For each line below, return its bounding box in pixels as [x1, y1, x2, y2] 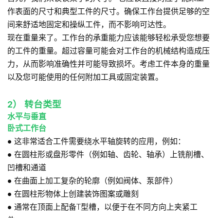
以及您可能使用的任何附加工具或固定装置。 [7, 73, 163, 82]
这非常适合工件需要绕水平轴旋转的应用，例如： [14, 137, 185, 146]
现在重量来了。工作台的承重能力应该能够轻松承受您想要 [7, 33, 210, 43]
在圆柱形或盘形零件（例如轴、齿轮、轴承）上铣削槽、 [14, 150, 209, 160]
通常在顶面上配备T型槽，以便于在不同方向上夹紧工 [14, 202, 198, 212]
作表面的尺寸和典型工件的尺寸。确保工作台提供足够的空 [7, 7, 210, 17]
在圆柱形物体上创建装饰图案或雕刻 [14, 189, 139, 199]
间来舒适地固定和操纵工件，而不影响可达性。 [7, 20, 171, 30]
